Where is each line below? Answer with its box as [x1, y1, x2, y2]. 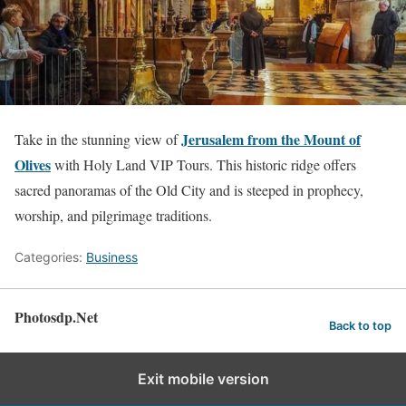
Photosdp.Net [14, 305, 98, 327]
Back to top [329, 319, 391, 333]
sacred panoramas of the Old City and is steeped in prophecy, [14, 179, 363, 199]
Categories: [14, 248, 86, 265]
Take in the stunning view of [14, 129, 181, 149]
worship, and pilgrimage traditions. [14, 205, 212, 225]
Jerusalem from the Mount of [181, 128, 361, 150]
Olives [14, 153, 51, 175]
